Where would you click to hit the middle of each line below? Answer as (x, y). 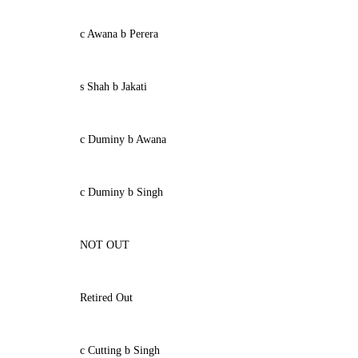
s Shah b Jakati (113, 87)
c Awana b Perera (119, 34)
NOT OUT (104, 245)
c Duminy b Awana (123, 139)
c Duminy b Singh (121, 192)
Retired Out (106, 298)
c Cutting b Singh (119, 350)
